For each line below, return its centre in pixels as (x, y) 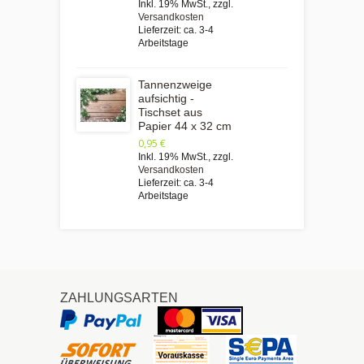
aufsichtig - (166, 98)
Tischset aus (170, 112)
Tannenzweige (175, 84)
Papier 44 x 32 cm (185, 126)
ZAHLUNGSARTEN (119, 297)
